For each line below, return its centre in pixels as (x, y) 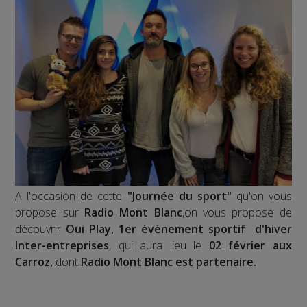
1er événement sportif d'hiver (205, 229)
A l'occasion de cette (71, 196)
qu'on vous (261, 196)
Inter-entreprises (62, 246)
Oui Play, (90, 229)
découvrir (41, 229)
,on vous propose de (237, 213)
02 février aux (250, 246)
